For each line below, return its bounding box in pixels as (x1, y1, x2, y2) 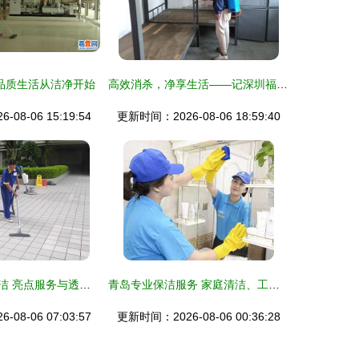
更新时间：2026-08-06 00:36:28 (117, 310, 280, 323)
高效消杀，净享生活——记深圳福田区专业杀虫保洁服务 (276, 78, 288, 91)
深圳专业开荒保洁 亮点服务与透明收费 (79, 278, 91, 291)
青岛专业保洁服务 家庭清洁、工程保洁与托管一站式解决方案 (268, 278, 280, 291)
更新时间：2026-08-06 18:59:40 (117, 110, 280, 123)
